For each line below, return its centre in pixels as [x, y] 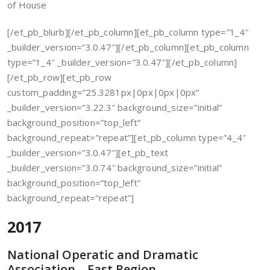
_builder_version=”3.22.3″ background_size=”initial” [115, 107]
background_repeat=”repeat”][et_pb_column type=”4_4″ [127, 137]
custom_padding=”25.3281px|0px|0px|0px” [103, 92]
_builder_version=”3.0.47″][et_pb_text [88, 152]
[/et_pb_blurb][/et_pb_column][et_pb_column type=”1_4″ [128, 32]
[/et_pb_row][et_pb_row [60, 77]
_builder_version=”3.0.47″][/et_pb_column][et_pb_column [128, 47]
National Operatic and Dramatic [103, 255]
